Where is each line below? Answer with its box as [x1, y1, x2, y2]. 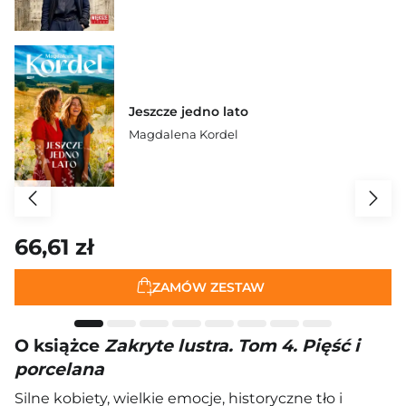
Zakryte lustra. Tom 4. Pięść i [104, 335, 360, 356]
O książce [14, 335, 104, 356]
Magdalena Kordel [129, 127, 238, 142]
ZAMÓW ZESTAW [152, 278, 265, 295]
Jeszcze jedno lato [129, 103, 248, 121]
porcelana [14, 359, 104, 380]
